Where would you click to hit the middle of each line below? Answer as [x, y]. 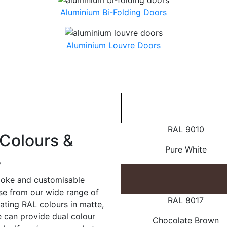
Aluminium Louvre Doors [113, 45]
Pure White [186, 149]
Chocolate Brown [186, 220]
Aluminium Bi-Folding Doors [113, 12]
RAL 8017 [186, 200]
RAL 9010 [186, 129]
